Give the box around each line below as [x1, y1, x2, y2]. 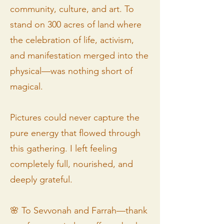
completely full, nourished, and [10, 158, 133, 169]
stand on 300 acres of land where [10, 18, 141, 30]
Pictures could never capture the [10, 111, 139, 123]
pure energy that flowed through [10, 127, 140, 138]
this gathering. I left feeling [10, 142, 117, 154]
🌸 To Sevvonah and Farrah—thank [10, 204, 147, 216]
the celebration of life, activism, [10, 34, 134, 45]
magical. [10, 80, 43, 92]
